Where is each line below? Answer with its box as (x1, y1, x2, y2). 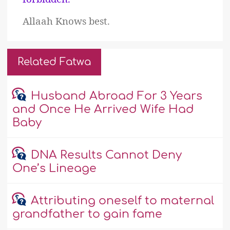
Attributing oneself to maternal (30, 195, 214, 207)
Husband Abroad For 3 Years (30, 90, 202, 103)
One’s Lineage (12, 162, 97, 175)
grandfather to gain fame (12, 208, 163, 221)
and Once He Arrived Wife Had (12, 103, 195, 116)
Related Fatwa (17, 56, 91, 68)
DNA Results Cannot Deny (30, 149, 182, 162)
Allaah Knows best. (23, 14, 110, 28)
